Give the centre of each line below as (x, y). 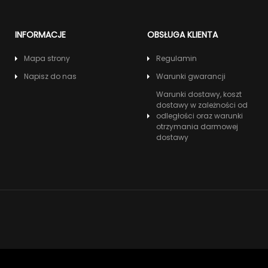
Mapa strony (47, 59)
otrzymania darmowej (197, 127)
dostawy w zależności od (202, 105)
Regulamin (176, 59)
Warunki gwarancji (191, 77)
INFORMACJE (40, 35)
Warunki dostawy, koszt (199, 95)
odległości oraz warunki (199, 116)
